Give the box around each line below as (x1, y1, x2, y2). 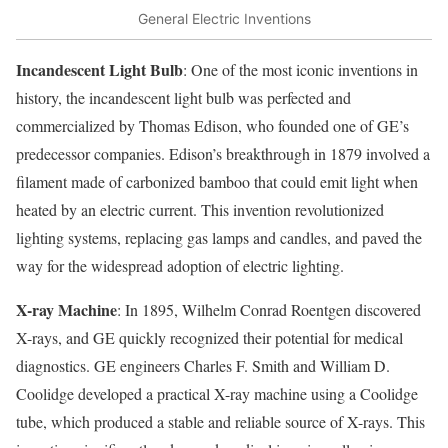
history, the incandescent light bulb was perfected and (16, 87, 351, 109)
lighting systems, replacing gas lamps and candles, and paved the (16, 227, 422, 249)
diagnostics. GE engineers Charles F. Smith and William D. (16, 355, 390, 377)
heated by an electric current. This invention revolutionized (16, 199, 384, 221)
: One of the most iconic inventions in (183, 59, 418, 81)
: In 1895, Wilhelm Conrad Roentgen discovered (117, 299, 421, 321)
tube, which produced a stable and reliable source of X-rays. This (16, 411, 425, 433)
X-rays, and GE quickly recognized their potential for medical (16, 327, 403, 349)
